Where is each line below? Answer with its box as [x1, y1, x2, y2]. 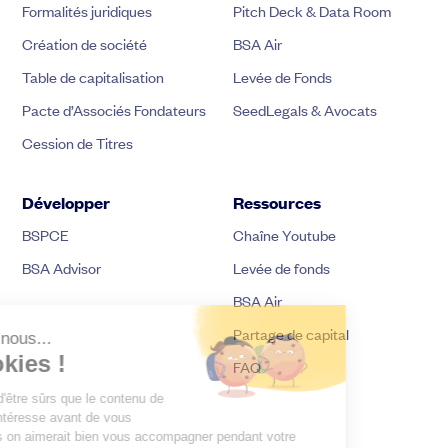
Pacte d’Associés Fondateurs [22, 98, 207, 120]
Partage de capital [233, 322, 349, 344]
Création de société [22, 32, 148, 54]
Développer [22, 190, 111, 214]
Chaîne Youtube [233, 223, 336, 245]
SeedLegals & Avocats [233, 98, 377, 120]
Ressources [233, 190, 321, 214]
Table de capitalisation [22, 65, 165, 87]
